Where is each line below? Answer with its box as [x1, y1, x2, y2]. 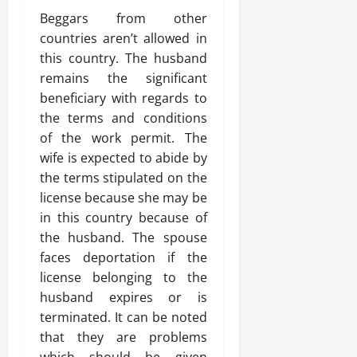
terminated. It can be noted [40, 308, 207, 326]
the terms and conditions [40, 109, 207, 127]
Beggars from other [40, 10, 207, 27]
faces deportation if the [40, 249, 207, 266]
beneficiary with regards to [40, 89, 207, 107]
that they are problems [40, 328, 207, 346]
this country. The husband [40, 49, 207, 67]
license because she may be [40, 189, 207, 206]
